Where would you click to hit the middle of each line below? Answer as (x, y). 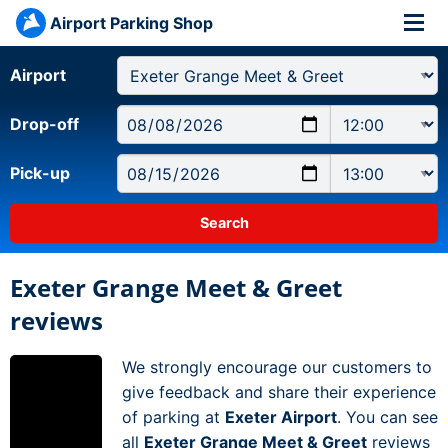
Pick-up (40, 173)
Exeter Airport (281, 417)
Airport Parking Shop (131, 23)
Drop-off (44, 124)
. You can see (387, 417)
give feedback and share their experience (279, 392)
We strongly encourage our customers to (277, 367)
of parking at (173, 417)
